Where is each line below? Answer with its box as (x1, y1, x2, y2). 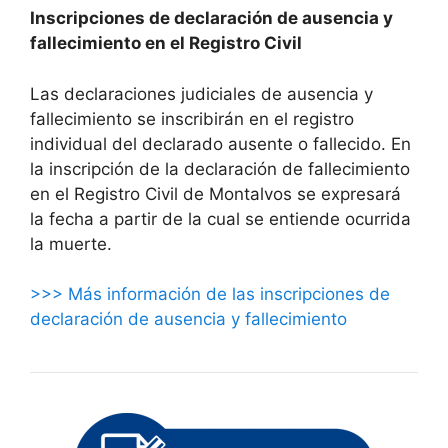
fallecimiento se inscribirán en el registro (30, 108, 354, 129)
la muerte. (30, 233, 112, 254)
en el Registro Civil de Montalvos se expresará (30, 183, 401, 204)
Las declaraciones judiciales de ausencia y (30, 83, 373, 104)
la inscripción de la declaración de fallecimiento (30, 158, 410, 179)
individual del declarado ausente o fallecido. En (30, 133, 411, 154)
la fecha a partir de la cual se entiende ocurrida (30, 208, 411, 229)
